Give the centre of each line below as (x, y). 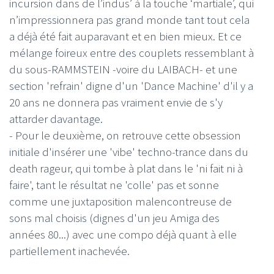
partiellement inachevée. (69, 250)
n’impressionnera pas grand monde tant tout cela (129, 19)
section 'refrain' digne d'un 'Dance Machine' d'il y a (131, 85)
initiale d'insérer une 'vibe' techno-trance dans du (129, 151)
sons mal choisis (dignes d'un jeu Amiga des (114, 217)
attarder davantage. (56, 118)
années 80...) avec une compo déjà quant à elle (123, 234)
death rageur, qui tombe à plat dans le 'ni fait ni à (126, 168)
